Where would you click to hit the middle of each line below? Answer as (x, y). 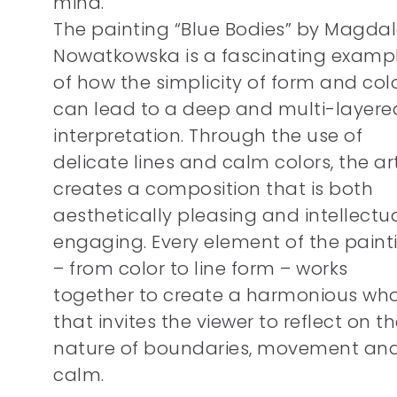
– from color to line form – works (201, 269)
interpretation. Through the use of (208, 136)
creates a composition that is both (213, 189)
